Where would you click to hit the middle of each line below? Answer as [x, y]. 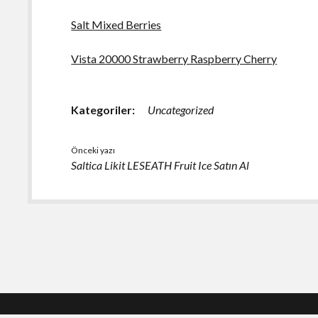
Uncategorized [181, 109]
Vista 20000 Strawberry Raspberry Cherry [174, 58]
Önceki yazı [93, 150]
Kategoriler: [103, 109]
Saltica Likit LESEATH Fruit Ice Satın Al [160, 165]
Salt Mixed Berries [116, 24]
